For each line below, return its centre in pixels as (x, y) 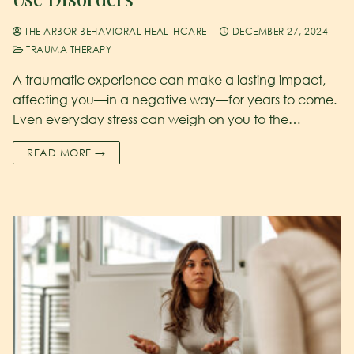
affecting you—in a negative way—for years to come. (175, 99)
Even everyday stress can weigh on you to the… (157, 119)
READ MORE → (66, 152)
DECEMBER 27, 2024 (280, 31)
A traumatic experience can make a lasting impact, (169, 79)
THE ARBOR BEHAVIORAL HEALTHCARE (114, 31)
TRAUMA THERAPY (67, 49)
